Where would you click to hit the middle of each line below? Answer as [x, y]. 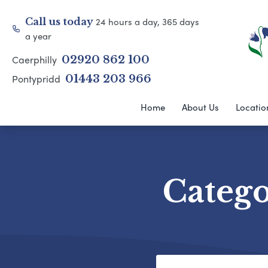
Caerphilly [36, 60]
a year [39, 36]
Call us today [61, 22]
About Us [200, 107]
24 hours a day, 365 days [148, 22]
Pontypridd [37, 79]
